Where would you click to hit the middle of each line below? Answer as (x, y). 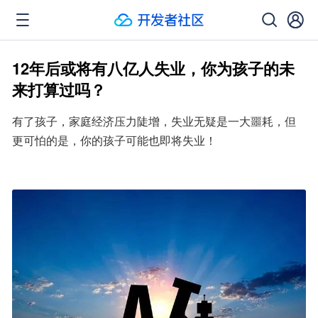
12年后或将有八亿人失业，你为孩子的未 (153, 68)
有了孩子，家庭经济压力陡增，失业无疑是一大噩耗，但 (154, 121)
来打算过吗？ (59, 89)
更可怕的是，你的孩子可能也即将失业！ (114, 140)
